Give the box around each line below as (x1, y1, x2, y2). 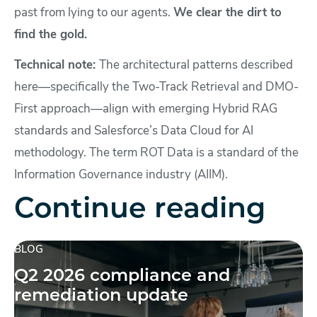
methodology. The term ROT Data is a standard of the (14, 147, 299, 160)
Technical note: (14, 59, 99, 72)
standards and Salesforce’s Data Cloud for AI (14, 125, 253, 138)
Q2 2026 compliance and (14, 268, 230, 286)
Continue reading (14, 196, 265, 225)
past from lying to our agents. (14, 7, 173, 20)
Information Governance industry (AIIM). (14, 169, 228, 182)
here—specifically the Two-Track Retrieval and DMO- (14, 81, 299, 94)
